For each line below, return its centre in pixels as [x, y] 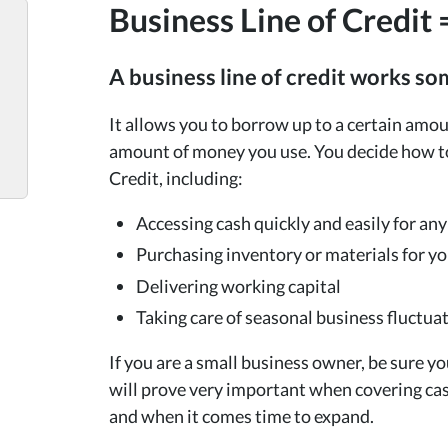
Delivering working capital [238, 285]
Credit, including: [175, 177]
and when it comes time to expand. [241, 416]
